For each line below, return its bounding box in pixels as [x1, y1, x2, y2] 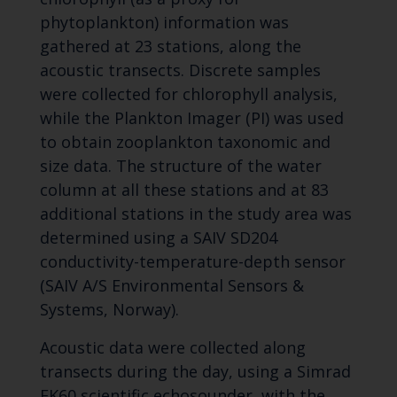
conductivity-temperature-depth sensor [39, 251, 346, 273]
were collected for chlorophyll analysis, [39, 83, 338, 105]
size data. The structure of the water [39, 155, 322, 177]
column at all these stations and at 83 [39, 179, 329, 201]
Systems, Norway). [39, 299, 179, 321]
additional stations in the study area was [39, 203, 352, 225]
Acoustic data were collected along [39, 337, 306, 359]
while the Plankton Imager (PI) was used [39, 107, 344, 129]
